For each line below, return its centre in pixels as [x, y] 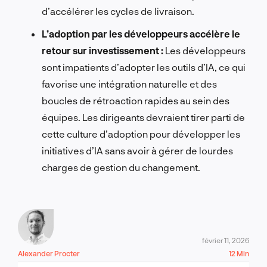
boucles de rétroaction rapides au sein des [136, 100]
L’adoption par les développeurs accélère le [141, 33]
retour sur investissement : [103, 50]
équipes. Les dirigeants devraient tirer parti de [143, 117]
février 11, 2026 [226, 240]
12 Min [239, 253]
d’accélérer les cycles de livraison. [118, 11]
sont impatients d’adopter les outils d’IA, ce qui [144, 67]
